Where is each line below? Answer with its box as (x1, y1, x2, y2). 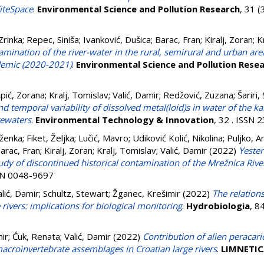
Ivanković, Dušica (83, 34, 151, 45)
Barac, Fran (155, 34, 200, 45)
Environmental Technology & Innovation (35, 114, 214, 126)
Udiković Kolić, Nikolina (133, 132, 223, 144)
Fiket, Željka (27, 132, 74, 144)
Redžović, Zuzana (163, 89, 233, 101)
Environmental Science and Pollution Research (37, 3, 240, 15)
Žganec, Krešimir (113, 187, 180, 199)
